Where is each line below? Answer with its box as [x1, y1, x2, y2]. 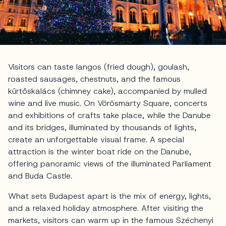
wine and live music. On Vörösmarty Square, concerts [8, 97, 207, 108]
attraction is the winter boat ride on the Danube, [8, 146, 191, 157]
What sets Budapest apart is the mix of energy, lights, [8, 190, 211, 201]
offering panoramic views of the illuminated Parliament [8, 158, 211, 169]
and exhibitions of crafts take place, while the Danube [8, 109, 211, 121]
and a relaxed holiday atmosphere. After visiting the [8, 202, 203, 213]
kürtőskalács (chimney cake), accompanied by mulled [8, 85, 207, 96]
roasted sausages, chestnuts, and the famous [8, 73, 181, 84]
